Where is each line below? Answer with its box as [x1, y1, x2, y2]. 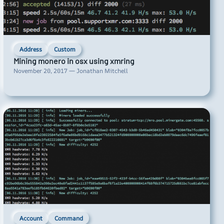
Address [19, 45, 42, 54]
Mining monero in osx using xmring [13, 55, 134, 65]
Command [54, 213, 83, 222]
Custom [53, 45, 75, 54]
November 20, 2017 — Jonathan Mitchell [13, 66, 128, 75]
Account [19, 213, 42, 222]
